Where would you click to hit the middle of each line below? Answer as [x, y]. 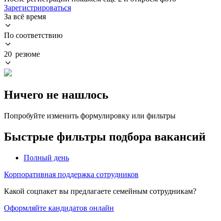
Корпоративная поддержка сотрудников [71, 174]
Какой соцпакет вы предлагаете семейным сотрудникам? [100, 191]
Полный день [46, 157]
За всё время [25, 16]
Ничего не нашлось [56, 94]
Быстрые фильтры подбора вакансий [105, 136]
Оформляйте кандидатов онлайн [59, 208]
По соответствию [33, 35]
